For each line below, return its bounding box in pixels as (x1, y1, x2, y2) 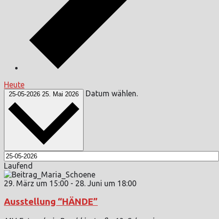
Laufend (4, 161, 33, 170)
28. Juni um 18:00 (75, 178, 136, 188)
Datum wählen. (86, 88, 138, 98)
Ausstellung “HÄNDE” (4, 197, 98, 207)
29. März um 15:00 (4, 178, 68, 188)
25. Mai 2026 (42, 90, 79, 98)
